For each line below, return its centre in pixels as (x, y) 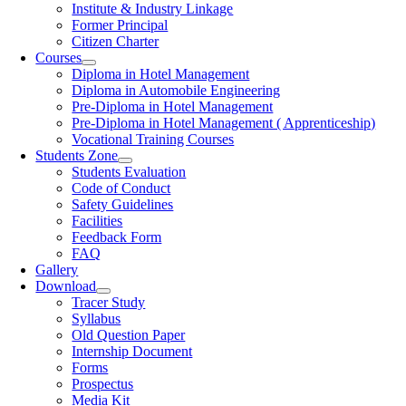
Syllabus (97, 319)
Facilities (97, 221)
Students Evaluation (129, 172)
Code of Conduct (121, 188)
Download (66, 286)
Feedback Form (117, 237)
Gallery (57, 270)
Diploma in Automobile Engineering (176, 90)
